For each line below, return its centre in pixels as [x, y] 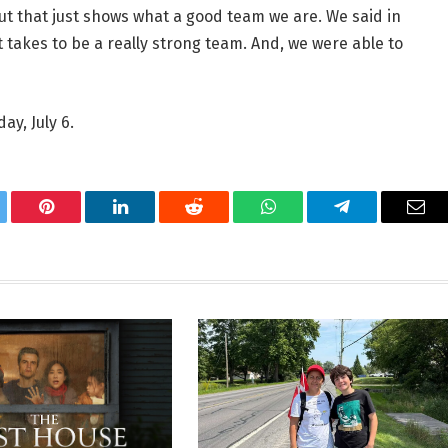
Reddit [216, 221]
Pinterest [76, 221]
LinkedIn [151, 221]
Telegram [374, 221]
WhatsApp [305, 221]
